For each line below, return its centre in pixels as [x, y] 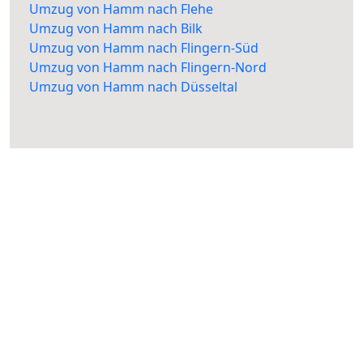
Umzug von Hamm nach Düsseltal [133, 87]
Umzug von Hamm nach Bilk [116, 29]
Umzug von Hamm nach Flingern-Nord [148, 68]
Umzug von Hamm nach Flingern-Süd [144, 48]
